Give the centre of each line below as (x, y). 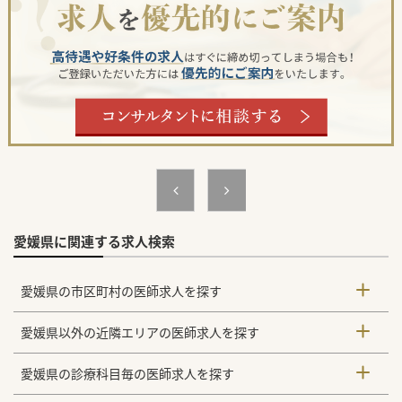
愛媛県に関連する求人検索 (94, 242)
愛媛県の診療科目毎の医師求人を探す (128, 374)
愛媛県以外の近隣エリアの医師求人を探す (140, 333)
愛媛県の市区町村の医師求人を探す (122, 292)
